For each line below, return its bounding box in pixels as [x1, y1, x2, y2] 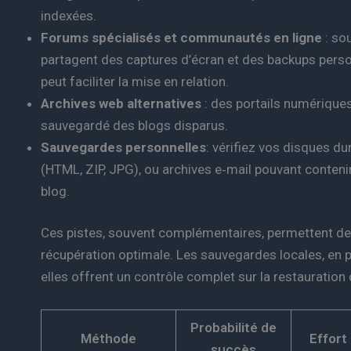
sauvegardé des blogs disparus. [41, 117, 228, 133]
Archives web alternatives [41, 95, 201, 111]
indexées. [41, 7, 96, 24]
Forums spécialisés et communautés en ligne [41, 29, 322, 45]
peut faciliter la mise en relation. [41, 73, 229, 89]
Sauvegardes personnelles [41, 139, 206, 155]
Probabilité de [190, 319, 277, 335]
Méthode [81, 330, 136, 346]
